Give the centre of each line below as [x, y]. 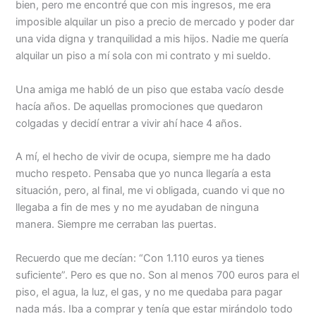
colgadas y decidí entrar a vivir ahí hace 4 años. [129, 123]
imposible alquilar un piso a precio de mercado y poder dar [155, 22]
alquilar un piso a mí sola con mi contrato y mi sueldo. [144, 56]
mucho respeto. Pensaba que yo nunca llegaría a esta [144, 174]
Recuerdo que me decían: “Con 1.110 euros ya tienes [140, 258]
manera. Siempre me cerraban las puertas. [116, 225]
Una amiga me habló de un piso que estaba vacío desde [150, 89]
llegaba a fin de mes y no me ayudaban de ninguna [138, 208]
